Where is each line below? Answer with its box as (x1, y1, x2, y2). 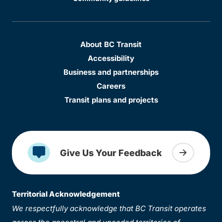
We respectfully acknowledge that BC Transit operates (12, 204, 206, 213)
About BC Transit (80, 40, 142, 49)
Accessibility (88, 54, 134, 63)
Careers (97, 81, 125, 91)
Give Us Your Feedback (60, 147, 162, 158)
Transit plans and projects (64, 95, 158, 105)
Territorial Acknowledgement (12, 189, 120, 199)
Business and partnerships (63, 67, 159, 77)
